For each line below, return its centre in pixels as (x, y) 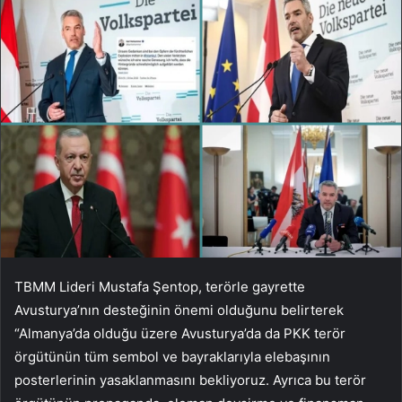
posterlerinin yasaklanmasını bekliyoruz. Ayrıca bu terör (190, 380)
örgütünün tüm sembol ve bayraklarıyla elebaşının (172, 356)
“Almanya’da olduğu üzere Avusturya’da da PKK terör (180, 333)
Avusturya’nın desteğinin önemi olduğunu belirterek (179, 310)
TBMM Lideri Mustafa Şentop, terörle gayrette (160, 286)
